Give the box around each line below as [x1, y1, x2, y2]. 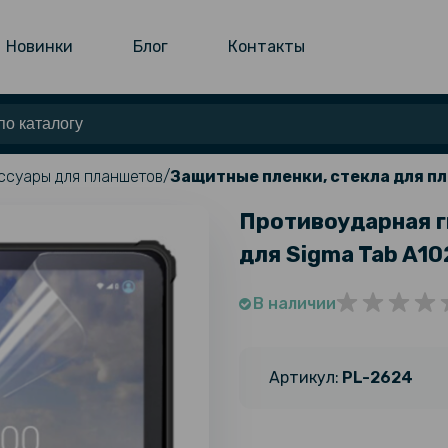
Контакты [228, 36, 306, 56]
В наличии [253, 293, 336, 313]
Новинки [6, 36, 74, 56]
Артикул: [269, 367, 339, 387]
